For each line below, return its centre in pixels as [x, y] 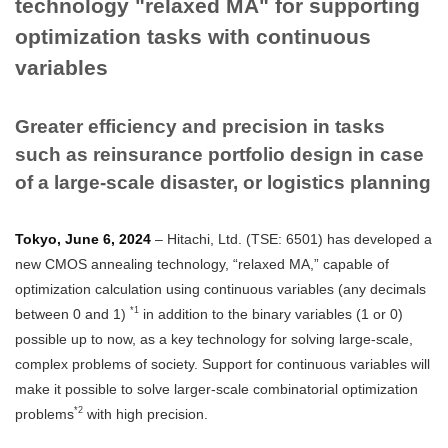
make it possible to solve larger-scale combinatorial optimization [216, 388]
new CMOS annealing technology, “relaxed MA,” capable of [202, 263]
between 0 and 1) [72, 313]
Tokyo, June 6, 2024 [83, 238]
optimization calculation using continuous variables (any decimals [220, 288]
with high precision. [145, 413]
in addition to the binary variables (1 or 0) [271, 313]
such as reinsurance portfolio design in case [219, 154]
